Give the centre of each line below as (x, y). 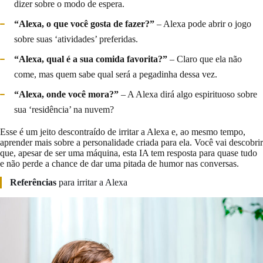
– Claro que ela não (205, 59)
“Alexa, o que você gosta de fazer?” (84, 24)
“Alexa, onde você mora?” (66, 95)
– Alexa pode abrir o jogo (203, 24)
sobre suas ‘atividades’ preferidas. (76, 39)
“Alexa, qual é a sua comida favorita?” (91, 59)
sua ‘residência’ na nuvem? (64, 110)
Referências (33, 183)
